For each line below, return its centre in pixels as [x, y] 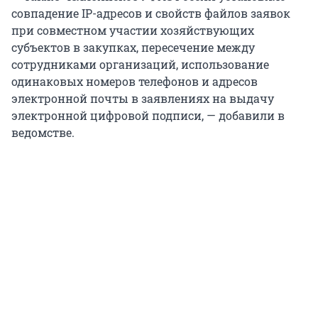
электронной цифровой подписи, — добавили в [148, 116]
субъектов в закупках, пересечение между [133, 48]
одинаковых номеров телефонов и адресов [135, 82]
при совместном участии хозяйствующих [133, 31]
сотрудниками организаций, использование [140, 65]
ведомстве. [43, 133]
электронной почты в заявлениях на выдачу [143, 99]
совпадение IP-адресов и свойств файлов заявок [151, 13]
